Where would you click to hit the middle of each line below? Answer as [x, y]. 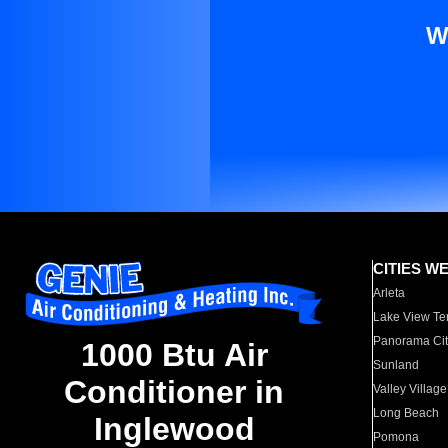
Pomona [396, 437]
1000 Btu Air [174, 355]
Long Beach [406, 413]
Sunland [396, 365]
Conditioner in [174, 392]
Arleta [389, 293]
